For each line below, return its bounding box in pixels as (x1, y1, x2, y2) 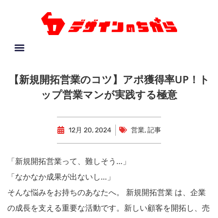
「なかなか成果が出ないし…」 (7, 171, 115, 182)
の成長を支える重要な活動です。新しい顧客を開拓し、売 (7, 202, 210, 213)
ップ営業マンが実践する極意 (41, 87, 177, 101)
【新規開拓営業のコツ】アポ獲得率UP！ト (8, 72, 210, 86)
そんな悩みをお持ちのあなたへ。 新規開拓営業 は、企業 (7, 186, 206, 198)
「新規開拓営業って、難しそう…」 (7, 155, 130, 166)
